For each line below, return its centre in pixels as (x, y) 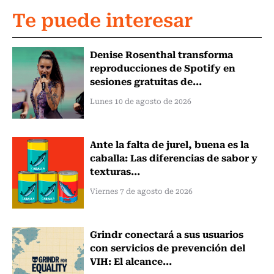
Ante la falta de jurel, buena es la (169, 143)
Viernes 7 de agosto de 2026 (141, 191)
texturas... (115, 170)
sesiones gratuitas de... (146, 81)
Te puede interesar (102, 19)
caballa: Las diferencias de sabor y (173, 157)
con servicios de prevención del (167, 247)
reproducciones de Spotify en (162, 68)
